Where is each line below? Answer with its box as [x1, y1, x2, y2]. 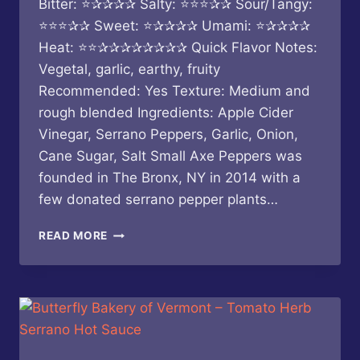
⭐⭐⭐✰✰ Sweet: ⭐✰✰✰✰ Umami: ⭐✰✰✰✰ [39, 18, 310, 35]
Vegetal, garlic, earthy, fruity [39, 61, 220, 78]
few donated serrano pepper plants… [39, 191, 278, 208]
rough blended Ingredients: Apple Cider [39, 104, 293, 121]
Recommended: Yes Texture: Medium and [39, 83, 310, 100]
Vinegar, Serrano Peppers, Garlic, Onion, [39, 126, 298, 143]
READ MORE [39, 229, 108, 243]
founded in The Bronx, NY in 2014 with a [39, 170, 301, 186]
